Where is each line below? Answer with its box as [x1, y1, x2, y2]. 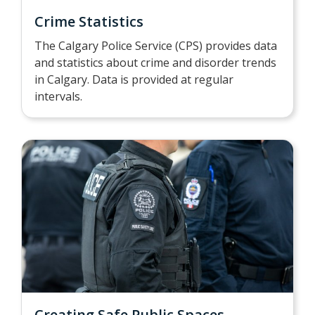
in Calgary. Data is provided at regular [34, 71, 233, 87]
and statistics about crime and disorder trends [34, 54, 276, 70]
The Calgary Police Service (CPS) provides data [34, 37, 277, 53]
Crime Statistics [34, 11, 143, 31]
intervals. [34, 88, 82, 104]
